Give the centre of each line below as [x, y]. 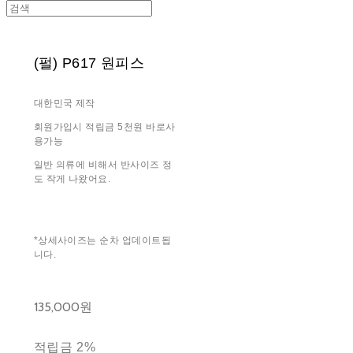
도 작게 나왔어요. [72, 178]
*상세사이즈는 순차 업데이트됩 [102, 240]
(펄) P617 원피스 [89, 63]
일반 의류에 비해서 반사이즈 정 [103, 164]
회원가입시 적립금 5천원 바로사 [104, 126]
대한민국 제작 [64, 103]
